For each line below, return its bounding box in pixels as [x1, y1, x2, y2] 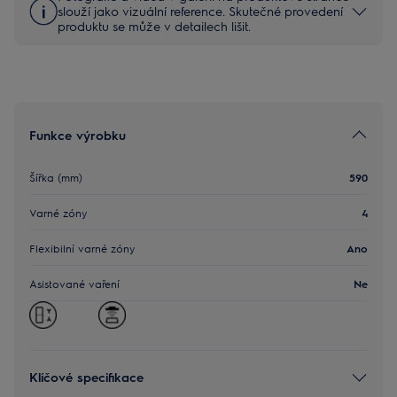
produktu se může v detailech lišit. [58, 18, 251, 34]
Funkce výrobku [29, 126, 126, 143]
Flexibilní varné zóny [29, 240, 136, 255]
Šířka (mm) [29, 169, 82, 184]
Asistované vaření [29, 276, 120, 291]
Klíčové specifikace [29, 368, 144, 385]
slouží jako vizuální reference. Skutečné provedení [58, 3, 343, 19]
